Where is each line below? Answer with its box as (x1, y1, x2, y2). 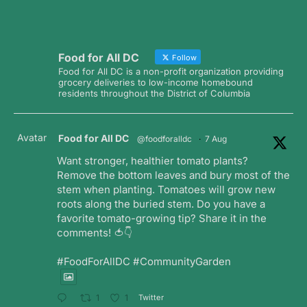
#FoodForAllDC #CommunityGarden (57, 255, 231, 268)
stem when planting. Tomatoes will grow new (57, 183, 275, 196)
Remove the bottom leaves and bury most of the (57, 169, 290, 182)
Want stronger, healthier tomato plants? (57, 154, 248, 167)
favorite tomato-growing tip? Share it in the (57, 212, 267, 225)
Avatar (17, 132, 47, 143)
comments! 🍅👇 (57, 226, 132, 239)
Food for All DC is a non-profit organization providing (58, 66, 284, 77)
